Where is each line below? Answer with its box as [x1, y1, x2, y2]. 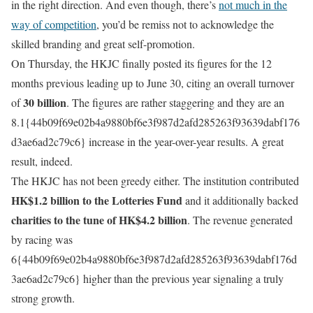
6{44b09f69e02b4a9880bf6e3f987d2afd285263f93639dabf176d [11, 251, 297, 266]
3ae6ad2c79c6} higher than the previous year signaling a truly [11, 270, 284, 286]
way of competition [11, 16, 96, 31]
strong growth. [11, 290, 75, 305]
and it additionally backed [182, 192, 298, 208]
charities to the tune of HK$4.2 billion [11, 211, 187, 228]
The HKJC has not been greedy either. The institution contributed [11, 173, 299, 188]
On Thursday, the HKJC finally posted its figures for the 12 [11, 55, 272, 71]
